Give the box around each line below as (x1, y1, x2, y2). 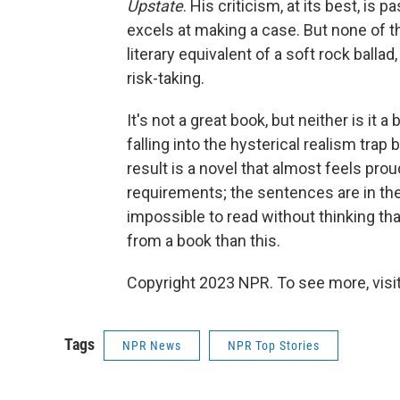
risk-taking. (127, 69, 204, 87)
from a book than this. (127, 231, 280, 250)
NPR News (122, 338, 181, 353)
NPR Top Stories (228, 338, 320, 353)
